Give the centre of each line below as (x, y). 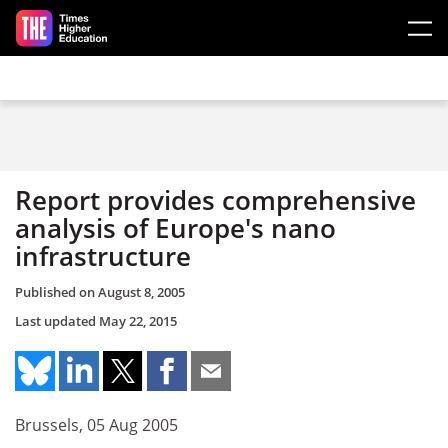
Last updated (57, 320)
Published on (56, 291)
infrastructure (103, 256)
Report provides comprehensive (215, 200)
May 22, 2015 (138, 320)
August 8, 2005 (141, 291)
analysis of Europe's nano (175, 228)
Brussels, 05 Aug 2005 (96, 425)
